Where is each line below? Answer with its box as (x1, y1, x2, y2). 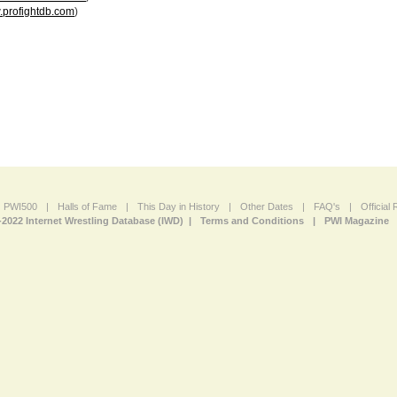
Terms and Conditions (199, 215, 304, 226)
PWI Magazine (323, 215, 389, 226)
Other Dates (239, 201, 293, 212)
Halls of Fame (57, 201, 117, 212)
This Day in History (136, 201, 220, 212)
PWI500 (3, 201, 37, 212)
